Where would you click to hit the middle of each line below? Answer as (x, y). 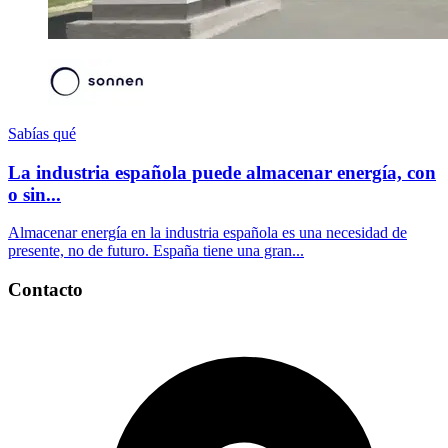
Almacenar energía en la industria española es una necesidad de (207, 233)
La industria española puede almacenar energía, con (222, 172)
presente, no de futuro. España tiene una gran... (156, 251)
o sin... (34, 194)
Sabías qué (42, 134)
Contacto (45, 290)
